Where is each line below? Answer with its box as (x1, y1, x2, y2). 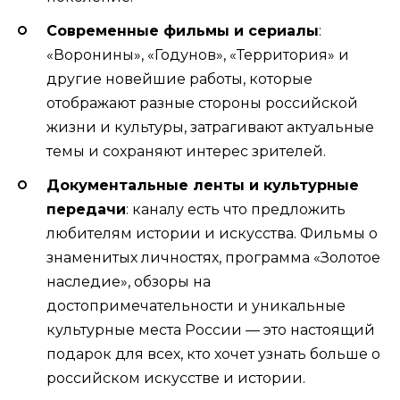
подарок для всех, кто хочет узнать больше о (46, 345, 380, 362)
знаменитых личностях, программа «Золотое (46, 248, 380, 266)
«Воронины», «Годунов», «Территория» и (46, 46, 349, 63)
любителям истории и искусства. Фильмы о (46, 224, 378, 242)
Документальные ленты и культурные (46, 176, 359, 194)
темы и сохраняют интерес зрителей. (46, 142, 326, 160)
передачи (46, 200, 126, 218)
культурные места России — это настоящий (46, 321, 375, 338)
